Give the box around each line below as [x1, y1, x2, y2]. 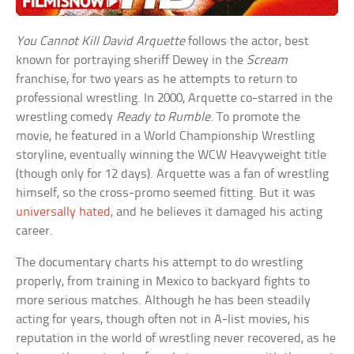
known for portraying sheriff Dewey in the [16, 54, 247, 68]
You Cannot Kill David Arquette [16, 35, 186, 49]
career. [16, 224, 54, 239]
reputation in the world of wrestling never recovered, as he [16, 332, 337, 346]
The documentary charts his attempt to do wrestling [16, 256, 303, 270]
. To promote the [210, 111, 301, 125]
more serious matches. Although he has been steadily [16, 294, 311, 308]
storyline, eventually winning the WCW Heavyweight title [16, 149, 327, 163]
